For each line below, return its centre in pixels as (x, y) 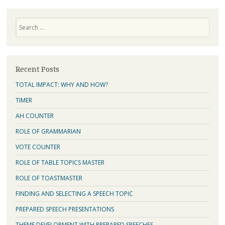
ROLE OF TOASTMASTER (49, 178)
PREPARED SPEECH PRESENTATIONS (65, 209)
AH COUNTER (34, 116)
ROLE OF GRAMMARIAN (48, 131)
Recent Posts (37, 69)
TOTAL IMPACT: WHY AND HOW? (62, 84)
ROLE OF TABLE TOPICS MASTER (60, 162)
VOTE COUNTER (38, 147)
